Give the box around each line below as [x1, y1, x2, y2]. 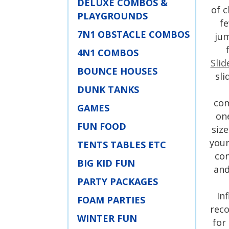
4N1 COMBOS [77, 47, 139, 59]
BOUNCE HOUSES [77, 65, 157, 77]
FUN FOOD [77, 120, 126, 132]
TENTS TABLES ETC [77, 139, 166, 151]
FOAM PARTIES [77, 194, 145, 206]
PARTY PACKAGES [77, 175, 158, 188]
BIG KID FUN [77, 157, 135, 169]
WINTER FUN [77, 212, 137, 224]
